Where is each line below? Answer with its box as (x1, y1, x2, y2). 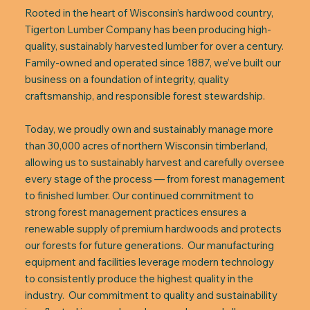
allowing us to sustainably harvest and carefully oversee (24, 156, 284, 169)
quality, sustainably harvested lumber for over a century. (24, 39, 284, 53)
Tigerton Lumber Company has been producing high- (24, 23, 271, 36)
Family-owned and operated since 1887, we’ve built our (24, 56, 281, 69)
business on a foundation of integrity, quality (24, 73, 229, 86)
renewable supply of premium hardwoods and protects (24, 222, 282, 235)
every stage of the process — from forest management (24, 172, 285, 185)
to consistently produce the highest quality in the (24, 272, 253, 285)
